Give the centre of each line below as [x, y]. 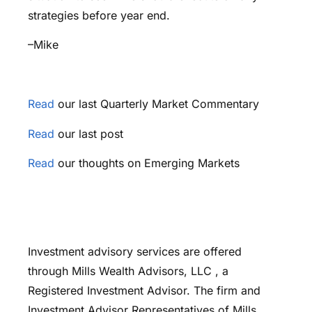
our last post [89, 133]
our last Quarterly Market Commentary [157, 104]
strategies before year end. [99, 16]
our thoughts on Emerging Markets [147, 163]
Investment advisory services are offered [135, 252]
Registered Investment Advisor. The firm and [144, 291]
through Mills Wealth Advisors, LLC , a [128, 271]
